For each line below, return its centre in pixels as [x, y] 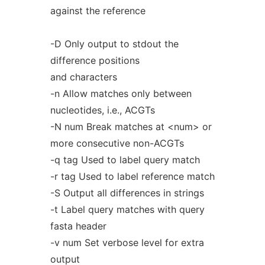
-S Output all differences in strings [127, 193]
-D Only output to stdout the [114, 44]
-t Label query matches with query [127, 209]
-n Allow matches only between [121, 93]
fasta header [78, 226]
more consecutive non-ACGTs [117, 143]
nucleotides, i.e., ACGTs [102, 110]
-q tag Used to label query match [125, 160]
